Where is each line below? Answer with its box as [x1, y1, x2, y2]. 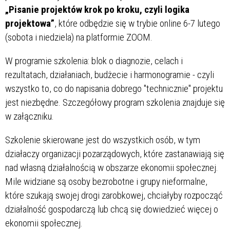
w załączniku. [5, 110, 54, 123]
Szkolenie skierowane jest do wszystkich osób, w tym [5, 134, 200, 146]
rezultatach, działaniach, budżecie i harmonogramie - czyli [5, 69, 214, 81]
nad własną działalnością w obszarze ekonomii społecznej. [5, 162, 218, 174]
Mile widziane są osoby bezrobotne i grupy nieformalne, [5, 176, 207, 188]
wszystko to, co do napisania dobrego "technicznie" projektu [5, 83, 223, 95]
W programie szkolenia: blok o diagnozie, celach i [5, 55, 183, 67]
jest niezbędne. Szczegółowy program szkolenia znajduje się [5, 97, 225, 109]
